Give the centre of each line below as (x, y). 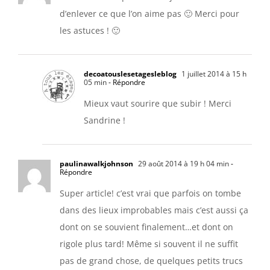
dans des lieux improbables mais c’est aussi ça (154, 210)
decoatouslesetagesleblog (130, 74)
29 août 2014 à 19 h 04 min (183, 163)
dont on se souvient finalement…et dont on (146, 227)
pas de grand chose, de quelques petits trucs (151, 260)
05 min (95, 82)
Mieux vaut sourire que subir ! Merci (158, 103)
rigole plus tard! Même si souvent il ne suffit (149, 243)
